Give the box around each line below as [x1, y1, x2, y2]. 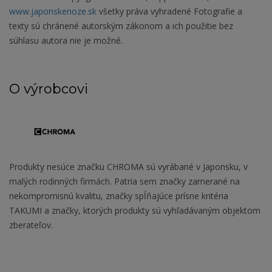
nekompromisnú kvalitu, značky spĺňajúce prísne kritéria [9, 190, 228, 202]
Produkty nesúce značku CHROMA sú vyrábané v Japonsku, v [9, 161, 248, 173]
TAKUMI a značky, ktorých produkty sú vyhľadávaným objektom [9, 205, 260, 217]
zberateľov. [9, 219, 53, 231]
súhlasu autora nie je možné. [9, 35, 123, 47]
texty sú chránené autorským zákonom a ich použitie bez [9, 20, 233, 32]
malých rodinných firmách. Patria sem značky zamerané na [9, 175, 240, 188]
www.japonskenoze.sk [9, 5, 97, 18]
